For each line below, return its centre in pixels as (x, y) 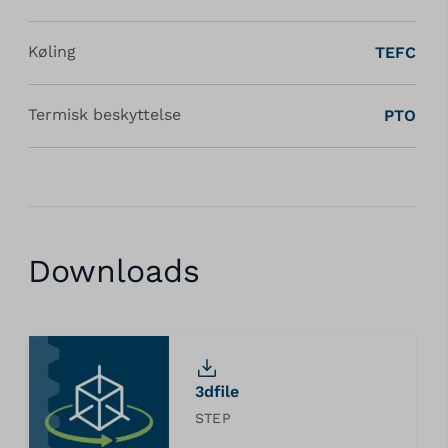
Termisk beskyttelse (104, 114)
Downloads (113, 270)
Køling (51, 51)
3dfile (216, 391)
